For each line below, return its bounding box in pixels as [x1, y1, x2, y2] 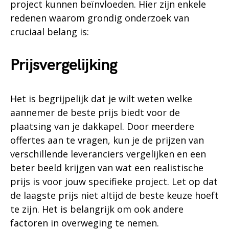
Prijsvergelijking [10, 55, 118, 75]
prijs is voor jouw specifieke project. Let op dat [10, 175, 218, 188]
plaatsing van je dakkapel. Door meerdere [10, 120, 194, 132]
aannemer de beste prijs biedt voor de [10, 106, 180, 119]
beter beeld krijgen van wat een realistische [10, 161, 203, 174]
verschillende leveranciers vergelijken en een [10, 147, 206, 160]
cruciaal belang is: [10, 25, 89, 38]
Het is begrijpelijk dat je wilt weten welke [10, 92, 192, 105]
